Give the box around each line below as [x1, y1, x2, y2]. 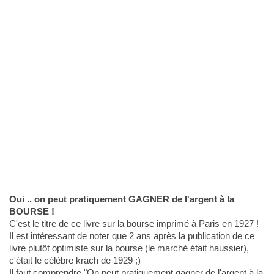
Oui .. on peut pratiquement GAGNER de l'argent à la [9, 194, 234, 205]
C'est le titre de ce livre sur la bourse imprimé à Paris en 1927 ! [9, 218, 259, 229]
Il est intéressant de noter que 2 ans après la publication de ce [9, 231, 254, 242]
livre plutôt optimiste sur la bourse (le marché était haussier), [9, 243, 249, 254]
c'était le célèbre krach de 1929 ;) [9, 255, 141, 266]
